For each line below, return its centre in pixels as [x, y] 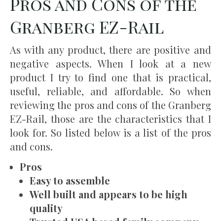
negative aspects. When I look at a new [110, 64]
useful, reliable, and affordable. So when [110, 91]
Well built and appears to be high [109, 194]
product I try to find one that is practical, [110, 77]
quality [46, 208]
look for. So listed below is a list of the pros [110, 133]
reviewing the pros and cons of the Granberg [110, 105]
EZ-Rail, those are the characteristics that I [110, 119]
